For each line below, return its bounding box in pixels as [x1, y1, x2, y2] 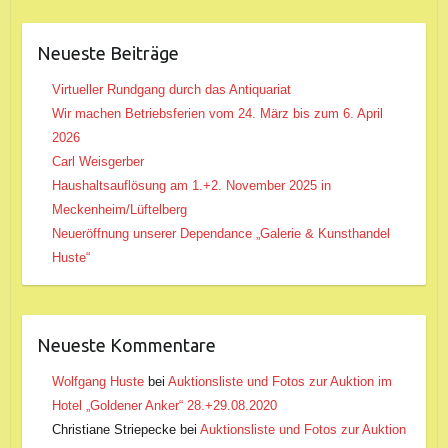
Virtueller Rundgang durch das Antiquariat [51, 81, 291, 97]
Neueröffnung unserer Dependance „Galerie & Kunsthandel [51, 225, 390, 241]
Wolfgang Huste [51, 373, 144, 389]
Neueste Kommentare [36, 334, 216, 355]
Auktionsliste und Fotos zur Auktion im [167, 373, 392, 389]
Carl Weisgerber [51, 153, 144, 169]
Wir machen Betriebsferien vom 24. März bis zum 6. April [51, 105, 383, 121]
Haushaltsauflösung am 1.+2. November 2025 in [51, 177, 331, 193]
